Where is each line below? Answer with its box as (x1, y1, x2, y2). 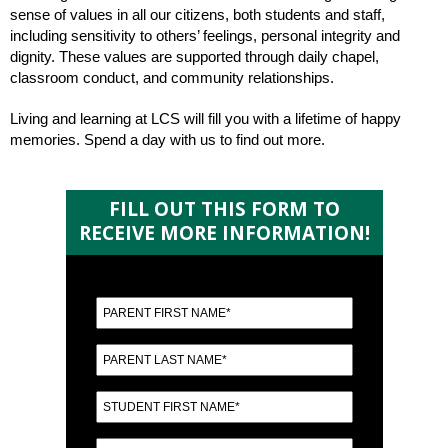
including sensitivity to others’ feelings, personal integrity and (10, 27, 400, 44)
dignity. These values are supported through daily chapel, (10, 48, 379, 65)
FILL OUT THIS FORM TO (108, 196, 340, 222)
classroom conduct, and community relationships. (10, 69, 334, 86)
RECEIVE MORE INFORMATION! (78, 220, 370, 246)
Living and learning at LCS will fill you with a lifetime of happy (10, 110, 401, 127)
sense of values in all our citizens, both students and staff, (10, 6, 385, 23)
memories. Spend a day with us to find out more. (10, 131, 325, 148)
